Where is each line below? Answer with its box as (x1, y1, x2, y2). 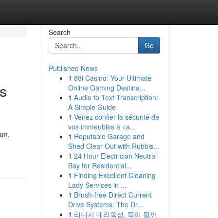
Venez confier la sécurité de (73, 112, 159, 122)
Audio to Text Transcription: (73, 92, 158, 102)
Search (48, 27, 71, 37)
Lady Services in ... (68, 180, 127, 190)
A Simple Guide (68, 102, 116, 112)
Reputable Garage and (73, 131, 145, 141)
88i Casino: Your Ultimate (73, 73, 152, 83)
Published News (48, 63, 98, 73)
